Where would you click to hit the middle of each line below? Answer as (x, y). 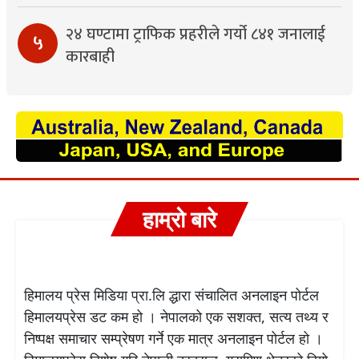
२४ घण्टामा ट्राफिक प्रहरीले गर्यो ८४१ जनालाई (196, 35)
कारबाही (90, 57)
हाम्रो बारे (179, 218)
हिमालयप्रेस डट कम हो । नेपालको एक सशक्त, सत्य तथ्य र (176, 316)
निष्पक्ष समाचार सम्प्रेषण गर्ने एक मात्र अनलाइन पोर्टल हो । (173, 338)
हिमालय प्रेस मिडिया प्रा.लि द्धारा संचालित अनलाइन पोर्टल (171, 294)
